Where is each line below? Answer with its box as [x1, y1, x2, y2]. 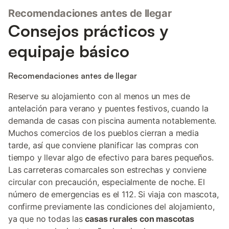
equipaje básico [8, 41, 129, 61]
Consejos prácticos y [8, 20, 168, 41]
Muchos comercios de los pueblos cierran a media [8, 128, 199, 138]
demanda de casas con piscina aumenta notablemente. [8, 116, 217, 126]
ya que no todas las [8, 214, 85, 224]
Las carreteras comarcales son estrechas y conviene [8, 165, 207, 175]
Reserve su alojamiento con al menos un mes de [8, 91, 191, 101]
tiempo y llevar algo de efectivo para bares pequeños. [8, 152, 214, 163]
